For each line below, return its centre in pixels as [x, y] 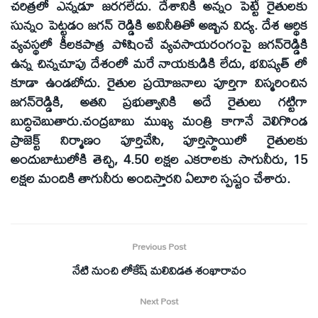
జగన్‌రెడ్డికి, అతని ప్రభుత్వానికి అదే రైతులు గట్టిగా [159, 101]
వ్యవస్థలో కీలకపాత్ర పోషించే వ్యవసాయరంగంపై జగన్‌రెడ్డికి [159, 44]
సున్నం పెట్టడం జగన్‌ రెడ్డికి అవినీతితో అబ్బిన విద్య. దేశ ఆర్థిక [159, 24]
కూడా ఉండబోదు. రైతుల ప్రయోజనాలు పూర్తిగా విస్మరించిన [159, 82]
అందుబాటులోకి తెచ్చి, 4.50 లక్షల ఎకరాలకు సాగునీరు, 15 [159, 159]
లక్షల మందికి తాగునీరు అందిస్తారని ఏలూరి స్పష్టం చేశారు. [150, 178]
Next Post [159, 301]
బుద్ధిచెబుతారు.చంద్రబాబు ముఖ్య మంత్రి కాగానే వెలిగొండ [159, 120]
